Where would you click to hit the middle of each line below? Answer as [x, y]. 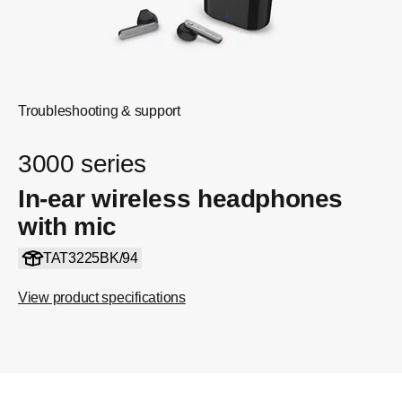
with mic [67, 227]
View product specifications [102, 297]
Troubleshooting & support [99, 111]
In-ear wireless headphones [181, 199]
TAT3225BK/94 [90, 258]
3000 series [82, 164]
